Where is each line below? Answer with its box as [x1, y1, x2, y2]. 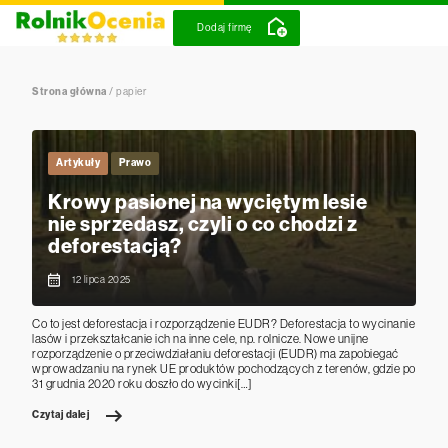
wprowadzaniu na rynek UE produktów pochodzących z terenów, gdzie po [32, 362, 416, 376]
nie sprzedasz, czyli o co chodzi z [48, 212, 357, 236]
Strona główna [32, 86, 107, 98]
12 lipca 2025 [72, 274, 131, 285]
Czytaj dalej [32, 409, 89, 421]
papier [116, 86, 146, 97]
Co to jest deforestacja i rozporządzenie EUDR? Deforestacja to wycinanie [32, 317, 415, 331]
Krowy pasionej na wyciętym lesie [48, 190, 367, 214]
